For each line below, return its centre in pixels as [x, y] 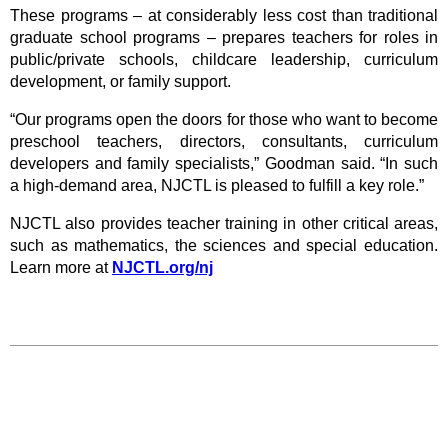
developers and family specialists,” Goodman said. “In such [224, 163]
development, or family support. [120, 81]
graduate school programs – [116, 37]
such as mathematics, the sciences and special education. [224, 245]
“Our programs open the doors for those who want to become [224, 119]
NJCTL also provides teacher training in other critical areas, [224, 223]
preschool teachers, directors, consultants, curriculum [224, 141]
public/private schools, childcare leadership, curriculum [224, 59]
